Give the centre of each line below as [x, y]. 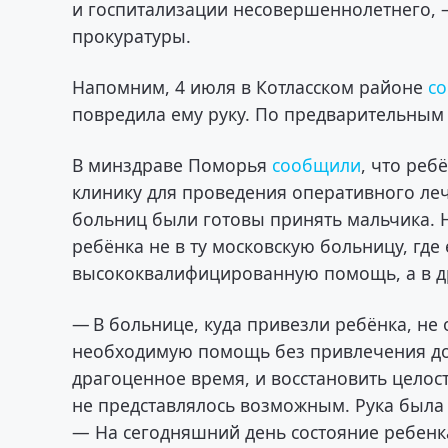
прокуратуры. [132, 35]
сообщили [317, 164]
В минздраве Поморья [172, 164]
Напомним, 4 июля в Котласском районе [250, 86]
